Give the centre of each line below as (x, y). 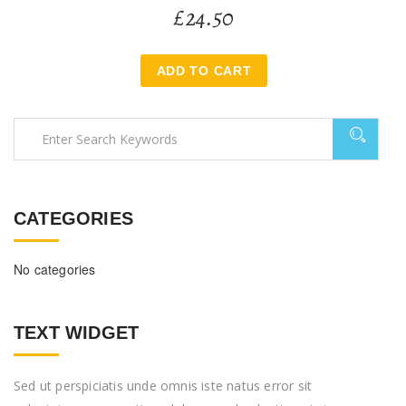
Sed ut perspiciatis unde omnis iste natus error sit (163, 386)
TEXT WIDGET (77, 333)
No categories (55, 270)
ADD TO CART (204, 71)
